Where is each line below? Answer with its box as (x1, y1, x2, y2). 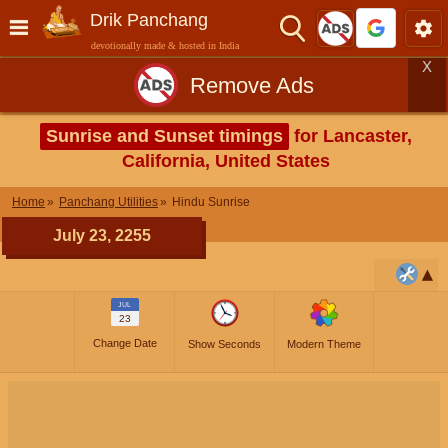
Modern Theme (287, 338, 361, 350)
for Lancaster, (289, 126, 412, 146)
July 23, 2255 (53, 227, 151, 244)
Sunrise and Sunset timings (46, 126, 283, 146)
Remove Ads (190, 72, 314, 98)
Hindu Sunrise (172, 195, 250, 209)
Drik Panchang (90, 10, 208, 30)
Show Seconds (188, 338, 261, 350)
